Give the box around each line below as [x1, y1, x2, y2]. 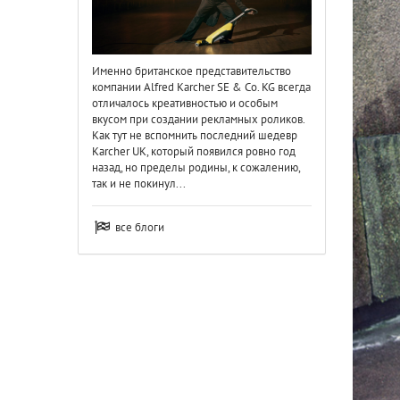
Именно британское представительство [92, 62, 291, 79]
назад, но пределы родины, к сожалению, [92, 159, 300, 175]
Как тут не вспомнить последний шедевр [92, 127, 297, 143]
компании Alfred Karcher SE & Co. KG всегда [92, 79, 311, 95]
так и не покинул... [92, 175, 186, 191]
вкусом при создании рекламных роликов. [92, 111, 304, 127]
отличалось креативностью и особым [92, 95, 278, 111]
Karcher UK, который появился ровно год [92, 143, 296, 159]
